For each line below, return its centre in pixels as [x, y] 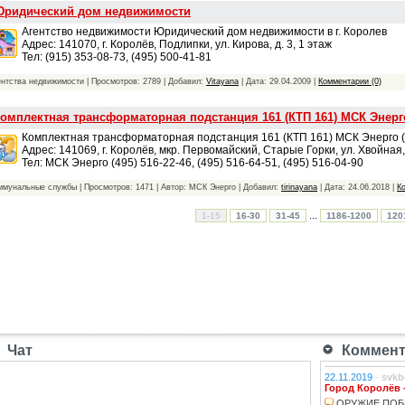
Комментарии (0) [350, 81]
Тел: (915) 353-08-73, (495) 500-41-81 [117, 57]
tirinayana [299, 187]
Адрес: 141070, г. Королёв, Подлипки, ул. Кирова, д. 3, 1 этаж [177, 44]
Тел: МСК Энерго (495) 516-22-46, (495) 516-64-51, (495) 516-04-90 [193, 162]
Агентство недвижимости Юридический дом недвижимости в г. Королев [204, 31]
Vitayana [222, 81]
